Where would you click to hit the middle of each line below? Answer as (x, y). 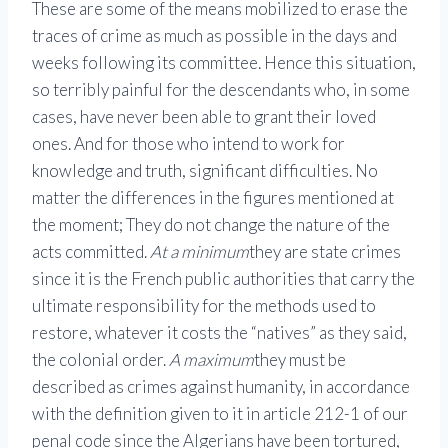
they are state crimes (325, 252)
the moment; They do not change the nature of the (211, 225)
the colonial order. (100, 360)
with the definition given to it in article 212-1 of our (220, 414)
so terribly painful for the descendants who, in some (221, 90)
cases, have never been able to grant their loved (204, 117)
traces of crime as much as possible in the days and (214, 36)
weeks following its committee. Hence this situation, (224, 63)
